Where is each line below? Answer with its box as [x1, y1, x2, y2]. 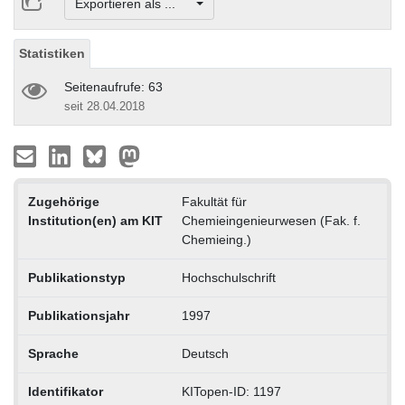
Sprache [27, 345, 79, 361]
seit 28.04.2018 [64, 99, 145, 113]
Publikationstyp [27, 269, 126, 285]
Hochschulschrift [181, 269, 276, 285]
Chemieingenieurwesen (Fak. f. [181, 212, 361, 228]
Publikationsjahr [27, 307, 129, 323]
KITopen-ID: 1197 [181, 383, 281, 399]
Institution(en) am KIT [27, 212, 163, 228]
